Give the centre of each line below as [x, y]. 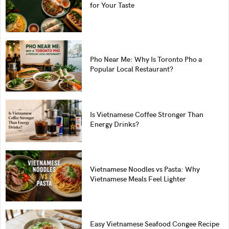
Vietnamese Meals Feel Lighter [138, 179]
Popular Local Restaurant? [132, 69]
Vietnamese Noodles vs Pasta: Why [145, 169]
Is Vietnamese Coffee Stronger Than [147, 114]
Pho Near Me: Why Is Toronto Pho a [146, 59]
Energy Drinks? [115, 124]
